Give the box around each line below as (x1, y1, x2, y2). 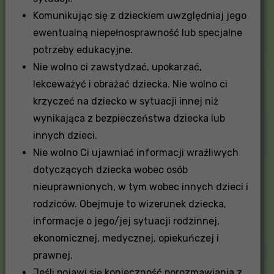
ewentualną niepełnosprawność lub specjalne (32, 26, 242, 39)
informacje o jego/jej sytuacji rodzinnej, (32, 215, 220, 227)
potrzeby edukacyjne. (32, 43, 133, 56)
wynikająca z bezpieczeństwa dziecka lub (32, 112, 225, 124)
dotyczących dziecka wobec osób (32, 163, 188, 176)
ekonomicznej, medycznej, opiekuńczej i (32, 232, 219, 244)
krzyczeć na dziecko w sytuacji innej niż (32, 95, 218, 107)
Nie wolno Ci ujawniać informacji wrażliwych (32, 146, 239, 158)
